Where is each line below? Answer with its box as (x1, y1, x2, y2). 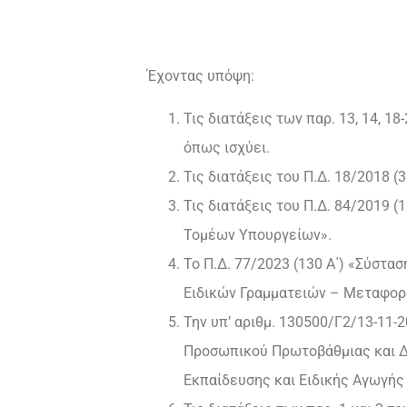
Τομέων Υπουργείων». (184, 225, 332, 243)
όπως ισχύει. (184, 138, 270, 156)
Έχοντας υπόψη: (147, 67, 254, 85)
